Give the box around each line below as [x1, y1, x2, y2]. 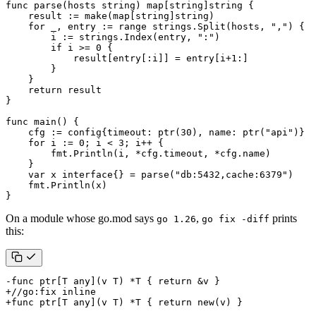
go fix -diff [202, 214, 269, 225]
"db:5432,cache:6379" [175, 169, 288, 181]
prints [269, 212, 297, 225]
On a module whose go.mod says [6, 212, 157, 225]
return [28, 85, 62, 96]
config [68, 127, 102, 138]
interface [62, 169, 113, 181]
